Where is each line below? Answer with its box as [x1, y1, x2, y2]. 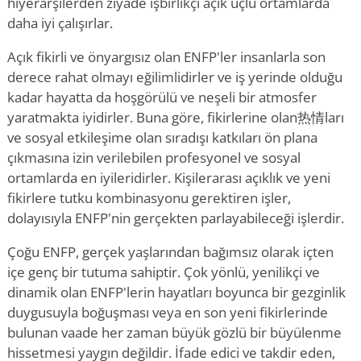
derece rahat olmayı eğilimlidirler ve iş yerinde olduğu [7, 68, 342, 86]
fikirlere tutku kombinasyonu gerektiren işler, [7, 189, 291, 207]
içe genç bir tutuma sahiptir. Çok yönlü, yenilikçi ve [7, 263, 320, 281]
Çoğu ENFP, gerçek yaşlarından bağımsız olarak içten [7, 243, 334, 261]
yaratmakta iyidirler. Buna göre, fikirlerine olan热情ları [7, 108, 344, 127]
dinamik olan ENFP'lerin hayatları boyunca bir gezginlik [7, 283, 346, 301]
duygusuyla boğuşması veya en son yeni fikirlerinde [7, 303, 328, 322]
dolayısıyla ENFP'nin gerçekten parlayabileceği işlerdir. [7, 209, 344, 227]
